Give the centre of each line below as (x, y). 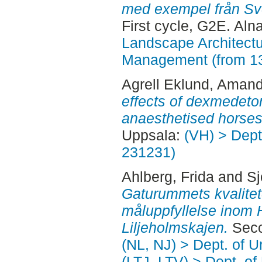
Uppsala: (153, 135)
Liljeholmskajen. (175, 227)
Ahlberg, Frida (168, 176)
